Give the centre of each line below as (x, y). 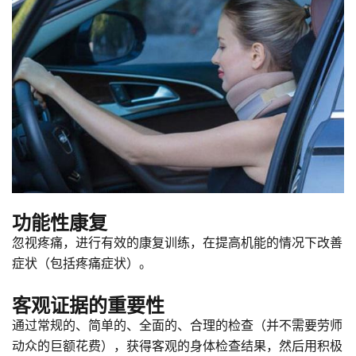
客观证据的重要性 (88, 305)
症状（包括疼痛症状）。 (82, 263)
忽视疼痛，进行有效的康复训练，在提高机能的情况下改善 (177, 242)
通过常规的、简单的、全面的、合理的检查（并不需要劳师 (177, 325)
